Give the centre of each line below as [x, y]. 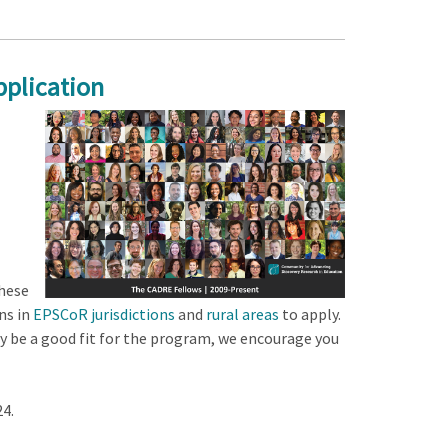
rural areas [242, 313]
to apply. [309, 313]
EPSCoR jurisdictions [103, 313]
